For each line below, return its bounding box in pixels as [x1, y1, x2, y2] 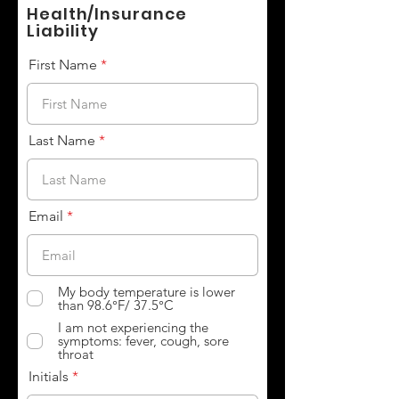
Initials [28, 368, 69, 385]
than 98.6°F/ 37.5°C [58, 297, 174, 313]
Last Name [28, 132, 95, 149]
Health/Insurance [27, 3, 187, 25]
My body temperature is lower [58, 283, 235, 300]
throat [58, 346, 94, 362]
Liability [27, 20, 100, 42]
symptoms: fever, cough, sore [58, 332, 229, 349]
